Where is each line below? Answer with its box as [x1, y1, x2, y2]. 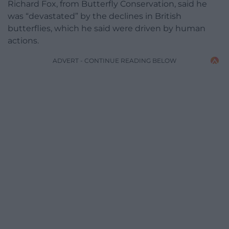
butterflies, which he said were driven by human [8, 23, 205, 33]
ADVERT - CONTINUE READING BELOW [53, 56, 176, 64]
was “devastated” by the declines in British [8, 11, 181, 21]
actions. [8, 35, 39, 45]
